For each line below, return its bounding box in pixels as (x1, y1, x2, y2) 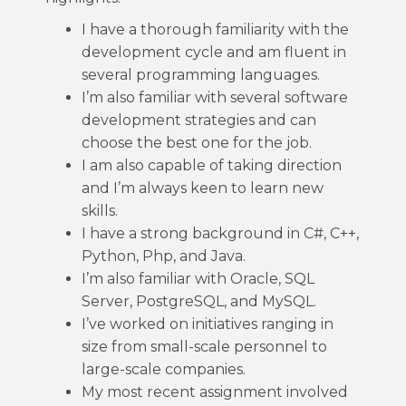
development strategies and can (82, 111, 316, 129)
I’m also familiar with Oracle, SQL (82, 270, 314, 287)
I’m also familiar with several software (82, 89, 348, 106)
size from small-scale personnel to (82, 338, 327, 355)
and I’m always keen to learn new (82, 179, 324, 197)
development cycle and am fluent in (82, 43, 346, 61)
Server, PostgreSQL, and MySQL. (82, 293, 316, 310)
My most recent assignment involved (82, 383, 348, 401)
